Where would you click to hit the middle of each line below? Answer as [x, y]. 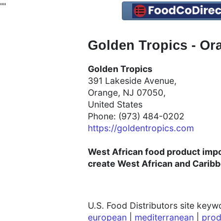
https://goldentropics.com [141, 128]
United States [115, 105]
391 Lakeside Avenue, [133, 81]
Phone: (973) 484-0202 [136, 116]
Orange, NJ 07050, [128, 93]
